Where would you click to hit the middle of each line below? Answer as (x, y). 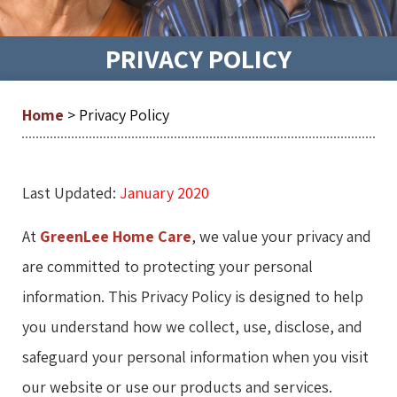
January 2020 (164, 192)
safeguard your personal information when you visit (195, 356)
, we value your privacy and (281, 236)
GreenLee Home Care (116, 236)
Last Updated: (71, 192)
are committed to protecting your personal (167, 266)
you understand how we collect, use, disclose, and (192, 326)
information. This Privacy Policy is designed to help (193, 296)
